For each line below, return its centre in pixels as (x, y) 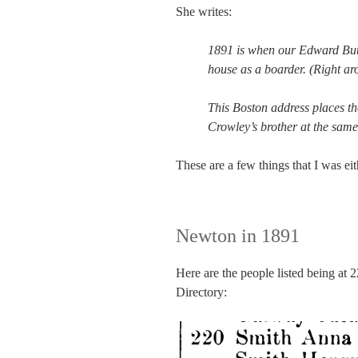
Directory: (201, 292)
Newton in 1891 (238, 236)
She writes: (204, 12)
